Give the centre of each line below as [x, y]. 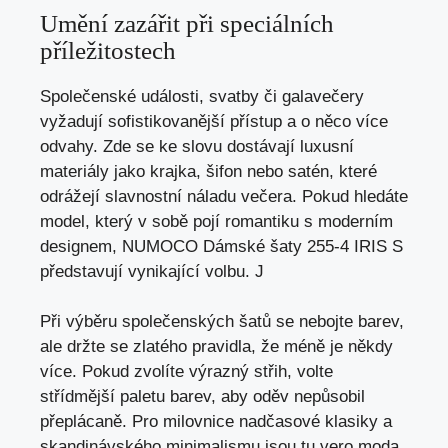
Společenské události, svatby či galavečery [202, 96]
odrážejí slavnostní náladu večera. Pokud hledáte [224, 196]
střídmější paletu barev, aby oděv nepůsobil [202, 397]
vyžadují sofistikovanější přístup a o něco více [214, 121]
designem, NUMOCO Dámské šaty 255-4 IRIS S [221, 246]
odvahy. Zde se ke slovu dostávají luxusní [197, 146]
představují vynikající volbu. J [152, 271]
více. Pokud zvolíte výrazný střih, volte [186, 372]
